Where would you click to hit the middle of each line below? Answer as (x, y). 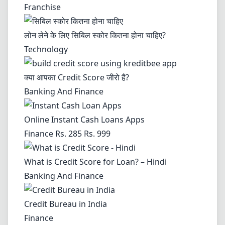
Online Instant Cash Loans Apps (84, 120)
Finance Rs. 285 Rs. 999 (67, 134)
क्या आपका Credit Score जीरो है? (77, 77)
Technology (46, 49)
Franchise (42, 7)
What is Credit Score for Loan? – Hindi (95, 162)
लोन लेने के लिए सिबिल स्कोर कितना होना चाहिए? (95, 35)
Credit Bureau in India (66, 204)
